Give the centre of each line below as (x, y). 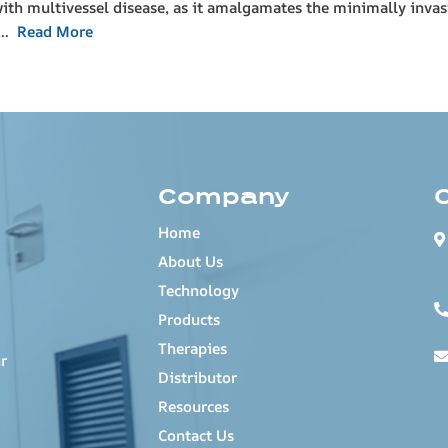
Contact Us (195, 435)
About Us (190, 261)
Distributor (197, 377)
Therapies (192, 348)
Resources (193, 406)
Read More (55, 32)
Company (223, 196)
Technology (198, 290)
